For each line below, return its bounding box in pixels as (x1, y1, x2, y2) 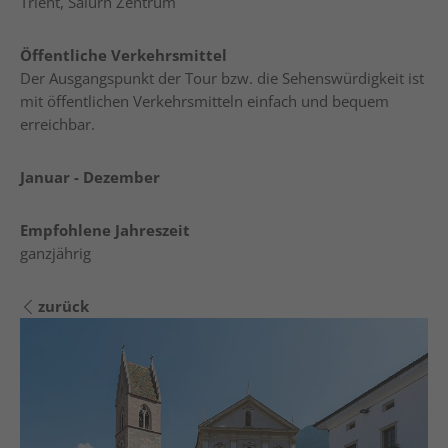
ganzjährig (20, 243, 91, 263)
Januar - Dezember (20, 167, 160, 187)
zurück (38, 296, 89, 316)
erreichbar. (20, 114, 95, 134)
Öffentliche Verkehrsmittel (20, 45, 227, 65)
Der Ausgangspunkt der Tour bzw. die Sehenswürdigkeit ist (20, 68, 424, 88)
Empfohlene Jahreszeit (20, 220, 190, 240)
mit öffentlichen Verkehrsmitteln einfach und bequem (20, 91, 389, 111)
